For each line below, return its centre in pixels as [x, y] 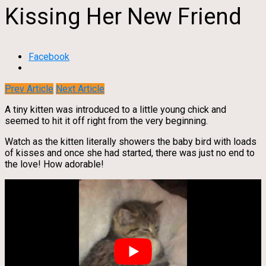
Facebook [49, 57]
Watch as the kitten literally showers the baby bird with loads [131, 142]
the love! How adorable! [54, 164]
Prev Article [29, 89]
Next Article [80, 89]
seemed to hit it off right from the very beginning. [106, 121]
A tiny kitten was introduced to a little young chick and [115, 110]
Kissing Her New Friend [123, 16]
